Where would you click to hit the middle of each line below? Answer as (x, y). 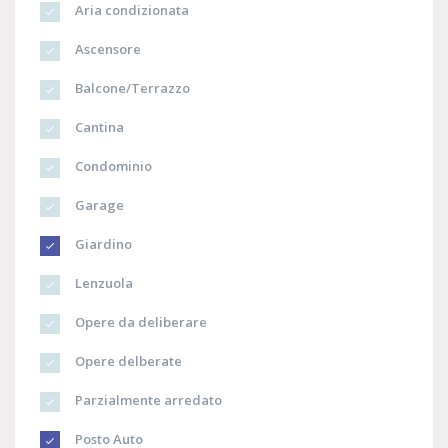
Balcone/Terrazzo (131, 88)
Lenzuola (102, 283)
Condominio (112, 166)
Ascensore (106, 49)
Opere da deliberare (139, 322)
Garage (98, 205)
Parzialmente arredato (147, 400)
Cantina (98, 127)
